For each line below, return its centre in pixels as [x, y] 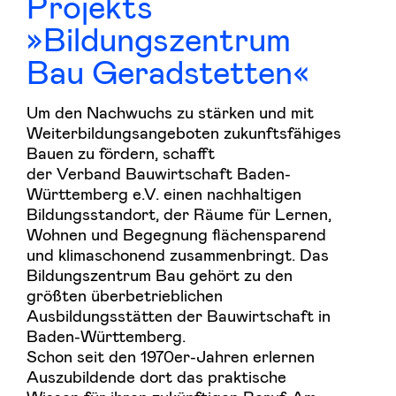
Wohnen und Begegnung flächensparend [176, 233]
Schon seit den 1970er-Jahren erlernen [171, 355]
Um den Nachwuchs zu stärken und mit [170, 111]
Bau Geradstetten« [168, 70]
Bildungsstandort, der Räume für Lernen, [179, 213]
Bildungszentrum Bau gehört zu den [160, 274]
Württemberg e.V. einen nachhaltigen [164, 193]
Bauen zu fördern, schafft [121, 152]
